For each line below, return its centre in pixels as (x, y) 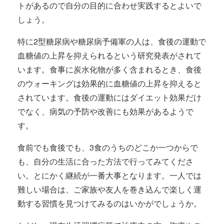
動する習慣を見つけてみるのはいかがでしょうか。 (109, 203)
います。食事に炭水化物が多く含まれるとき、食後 (109, 69)
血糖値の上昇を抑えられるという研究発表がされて (109, 55)
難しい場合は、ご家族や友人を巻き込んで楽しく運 (109, 189)
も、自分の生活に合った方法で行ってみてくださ (105, 161)
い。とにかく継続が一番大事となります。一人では (109, 175)
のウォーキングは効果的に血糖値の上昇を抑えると (109, 83)
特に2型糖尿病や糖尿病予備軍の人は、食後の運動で (112, 41)
